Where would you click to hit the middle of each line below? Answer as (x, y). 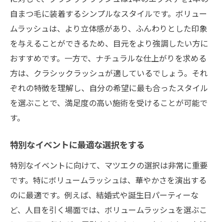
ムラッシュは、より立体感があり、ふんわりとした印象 (109, 28)
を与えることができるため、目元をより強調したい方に (109, 43)
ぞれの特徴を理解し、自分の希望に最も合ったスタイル (109, 87)
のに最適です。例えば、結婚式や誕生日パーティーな (104, 194)
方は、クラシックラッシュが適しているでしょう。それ (109, 73)
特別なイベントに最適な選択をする (77, 146)
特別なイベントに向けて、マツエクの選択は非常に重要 (109, 165)
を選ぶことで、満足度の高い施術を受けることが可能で (109, 102)
